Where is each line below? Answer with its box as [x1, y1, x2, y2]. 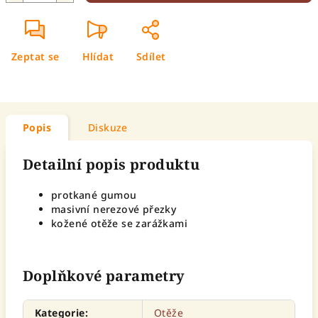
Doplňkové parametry [23, 266, 185, 285]
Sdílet [136, 50, 166, 63]
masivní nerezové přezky [51, 202, 177, 216]
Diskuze [88, 121, 128, 134]
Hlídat [82, 50, 114, 63]
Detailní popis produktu [23, 155, 200, 174]
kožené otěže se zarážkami [51, 216, 187, 230]
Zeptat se [11, 50, 60, 63]
